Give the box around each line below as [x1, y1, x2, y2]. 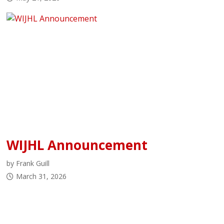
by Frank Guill [6, 158, 50, 168]
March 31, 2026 [16, 171, 67, 181]
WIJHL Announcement [6, 136, 148, 154]
